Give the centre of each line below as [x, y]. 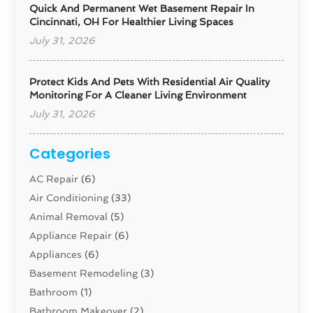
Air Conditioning [69, 198]
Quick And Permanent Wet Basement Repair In [142, 9]
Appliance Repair [71, 236]
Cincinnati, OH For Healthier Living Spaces [132, 22]
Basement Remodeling [84, 274]
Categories [70, 154]
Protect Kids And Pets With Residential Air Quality [150, 82]
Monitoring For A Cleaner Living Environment [138, 95]
